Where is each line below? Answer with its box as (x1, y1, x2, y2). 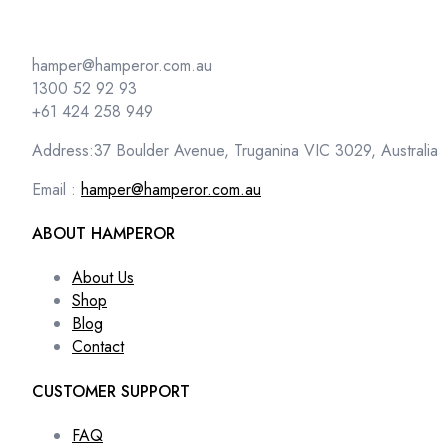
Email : (32, 177, 81, 201)
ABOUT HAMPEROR (32, 222, 175, 246)
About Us (72, 266, 134, 290)
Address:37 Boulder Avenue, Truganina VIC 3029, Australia (32, 138, 438, 162)
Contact (72, 335, 124, 359)
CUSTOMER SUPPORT (32, 379, 190, 403)
